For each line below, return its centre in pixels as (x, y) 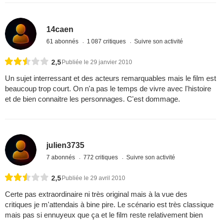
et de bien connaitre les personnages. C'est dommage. (92, 99)
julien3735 (66, 146)
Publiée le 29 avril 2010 (93, 178)
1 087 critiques (107, 42)
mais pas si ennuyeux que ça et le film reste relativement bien (104, 215)
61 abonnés (63, 42)
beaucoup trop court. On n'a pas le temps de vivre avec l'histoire (108, 88)
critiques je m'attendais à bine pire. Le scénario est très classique (109, 204)
